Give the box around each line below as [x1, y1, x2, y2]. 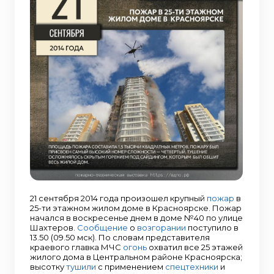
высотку [30, 262, 66, 272]
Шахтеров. [30, 223, 77, 232]
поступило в [186, 223, 239, 232]
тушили [66, 262, 96, 272]
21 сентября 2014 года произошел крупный [30, 193, 207, 203]
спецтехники [165, 262, 218, 272]
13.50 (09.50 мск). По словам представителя [30, 232, 210, 242]
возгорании [137, 223, 186, 232]
